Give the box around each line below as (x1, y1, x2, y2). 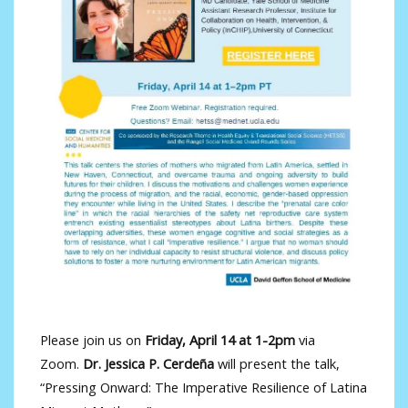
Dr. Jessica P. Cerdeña (82, 353, 214, 372)
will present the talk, (213, 353, 340, 372)
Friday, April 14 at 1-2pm (144, 330, 295, 349)
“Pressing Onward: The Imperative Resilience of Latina (39, 377, 367, 396)
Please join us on (39, 330, 145, 349)
